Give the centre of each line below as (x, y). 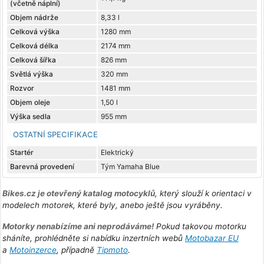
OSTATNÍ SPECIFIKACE (55, 135)
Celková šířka (33, 60)
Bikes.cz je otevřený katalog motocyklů (79, 194)
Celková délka (34, 46)
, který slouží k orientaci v (203, 194)
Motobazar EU (212, 238)
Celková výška (35, 32)
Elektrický (117, 153)
